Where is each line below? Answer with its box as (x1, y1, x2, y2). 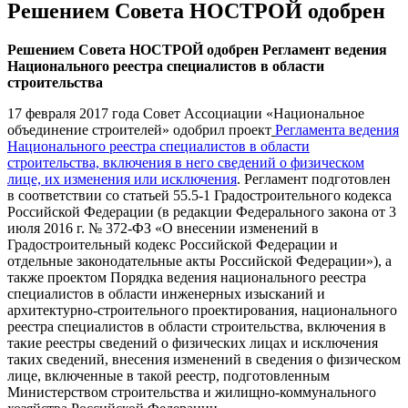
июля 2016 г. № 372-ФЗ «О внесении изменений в (7, 219, 319, 236)
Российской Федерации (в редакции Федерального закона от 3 (7, 203, 396, 219)
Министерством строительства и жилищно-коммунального (7, 383, 376, 400)
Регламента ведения (275, 121, 399, 138)
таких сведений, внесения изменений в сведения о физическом (7, 351, 401, 367)
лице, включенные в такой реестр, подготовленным (7, 367, 330, 383)
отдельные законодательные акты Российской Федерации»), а (7, 252, 392, 269)
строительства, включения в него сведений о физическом (7, 154, 364, 170)
